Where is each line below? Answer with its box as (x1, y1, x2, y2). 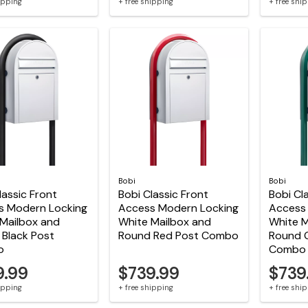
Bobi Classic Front (118, 186, 208, 201)
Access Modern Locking (118, 200, 239, 215)
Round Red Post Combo (118, 228, 239, 243)
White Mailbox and (118, 214, 211, 229)
